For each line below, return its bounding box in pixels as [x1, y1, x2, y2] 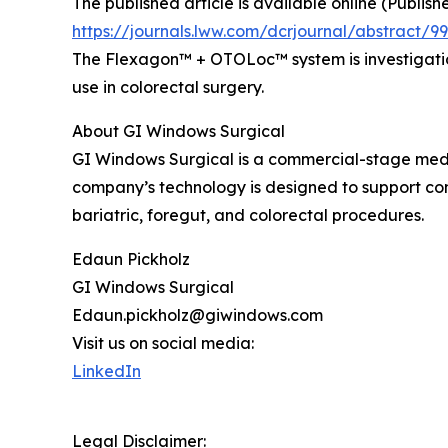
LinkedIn [72, 360, 141, 381]
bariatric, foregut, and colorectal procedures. [72, 204, 424, 225]
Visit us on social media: [72, 332, 254, 353]
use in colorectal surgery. [72, 76, 264, 97]
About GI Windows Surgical [72, 120, 285, 141]
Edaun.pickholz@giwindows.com [72, 304, 323, 325]
